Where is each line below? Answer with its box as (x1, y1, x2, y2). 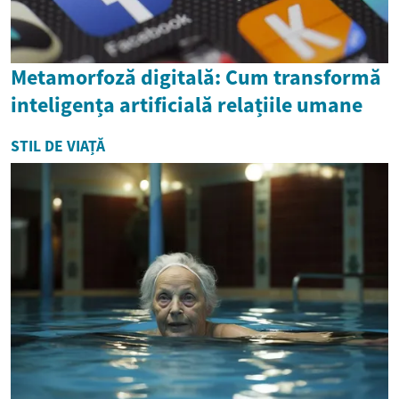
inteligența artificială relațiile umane (11, 90, 362, 118)
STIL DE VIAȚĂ (11, 135, 105, 156)
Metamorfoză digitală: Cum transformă (11, 62, 381, 91)
